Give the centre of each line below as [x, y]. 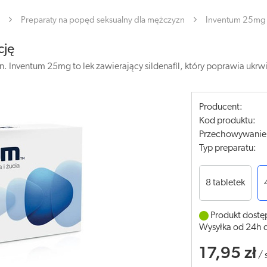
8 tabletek [226, 183]
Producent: [221, 107]
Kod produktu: [228, 121]
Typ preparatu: [228, 148]
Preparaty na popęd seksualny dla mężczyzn [103, 21]
